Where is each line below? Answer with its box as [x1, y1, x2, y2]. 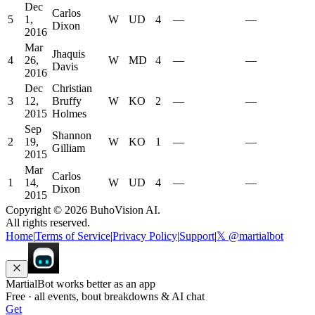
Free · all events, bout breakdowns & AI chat [6, 290, 205, 303]
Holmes [52, 108, 86, 120]
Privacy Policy [112, 230, 177, 243]
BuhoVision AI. [87, 204, 160, 217]
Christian [52, 82, 92, 95]
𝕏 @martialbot [217, 230, 283, 243]
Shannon [52, 129, 91, 142]
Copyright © [6, 204, 65, 217]
